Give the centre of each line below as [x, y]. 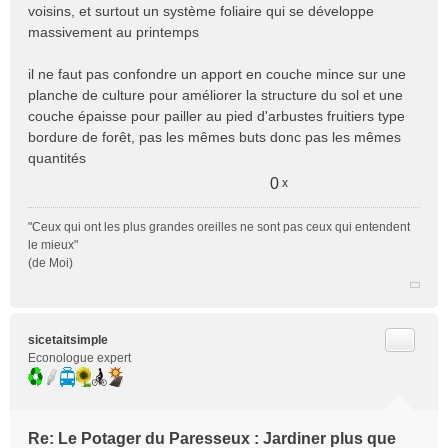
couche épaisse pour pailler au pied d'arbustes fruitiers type [216, 116]
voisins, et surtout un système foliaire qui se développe [201, 11]
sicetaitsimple [68, 340]
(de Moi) [50, 263]
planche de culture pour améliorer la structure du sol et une [215, 95]
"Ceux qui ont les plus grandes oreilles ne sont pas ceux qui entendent [219, 227]
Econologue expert [79, 358]
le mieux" [53, 245]
